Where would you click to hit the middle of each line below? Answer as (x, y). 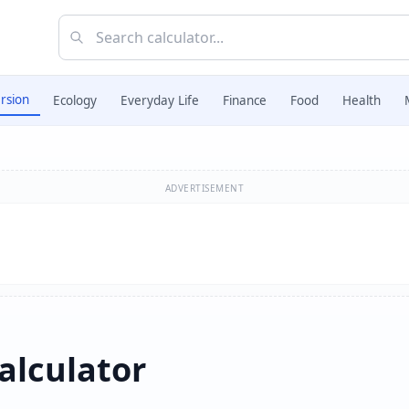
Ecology (75, 100)
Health (362, 100)
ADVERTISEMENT (204, 188)
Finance (245, 100)
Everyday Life (160, 100)
